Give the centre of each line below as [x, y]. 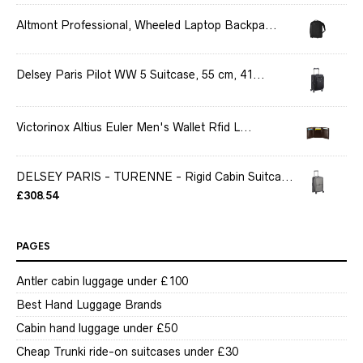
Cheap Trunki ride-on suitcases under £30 [127, 352]
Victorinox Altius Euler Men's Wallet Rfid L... [134, 128]
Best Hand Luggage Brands [89, 305]
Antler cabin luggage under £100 [102, 282]
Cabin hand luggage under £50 [97, 329]
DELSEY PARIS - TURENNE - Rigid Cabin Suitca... [155, 177]
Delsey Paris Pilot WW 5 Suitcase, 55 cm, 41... [141, 75]
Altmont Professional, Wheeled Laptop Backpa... [147, 25]
